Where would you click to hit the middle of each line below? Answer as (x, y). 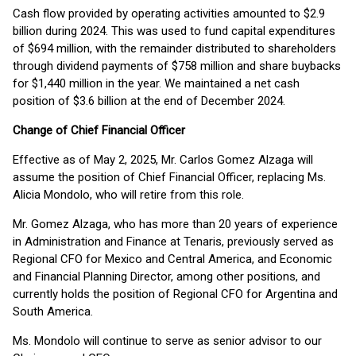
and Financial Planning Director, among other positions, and (166, 277)
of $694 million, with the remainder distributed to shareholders (174, 48)
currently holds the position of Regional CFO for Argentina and (175, 294)
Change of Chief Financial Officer (99, 130)
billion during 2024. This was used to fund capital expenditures (174, 31)
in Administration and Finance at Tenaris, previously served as (173, 242)
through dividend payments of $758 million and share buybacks (177, 66)
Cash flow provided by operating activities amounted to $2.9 (169, 14)
